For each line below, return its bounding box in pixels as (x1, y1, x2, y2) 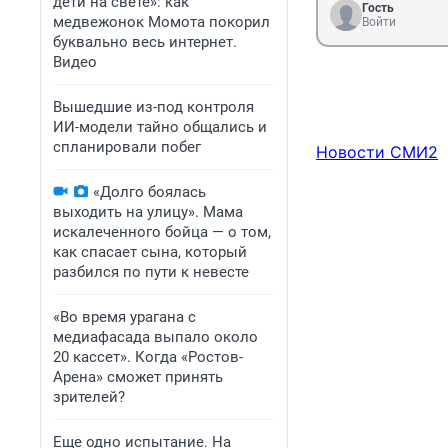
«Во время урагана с (53, 308, 196, 326)
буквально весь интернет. (53, 33, 237, 51)
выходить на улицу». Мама (53, 203, 243, 221)
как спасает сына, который (53, 243, 247, 261)
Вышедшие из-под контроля (53, 98, 254, 116)
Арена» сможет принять (53, 368, 223, 386)
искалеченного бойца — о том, (53, 223, 271, 241)
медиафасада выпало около (53, 328, 258, 346)
